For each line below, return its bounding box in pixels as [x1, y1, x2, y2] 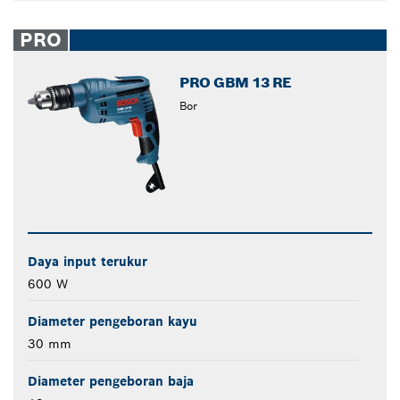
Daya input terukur [28, 253, 147, 270]
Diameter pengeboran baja [28, 372, 194, 389]
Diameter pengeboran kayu [28, 312, 197, 329]
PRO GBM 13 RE [179, 73, 292, 93]
